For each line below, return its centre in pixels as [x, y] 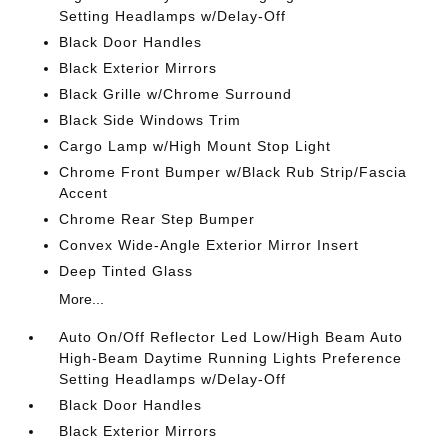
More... [82, 299]
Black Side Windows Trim [150, 120]
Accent [84, 193]
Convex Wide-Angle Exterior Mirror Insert [209, 245]
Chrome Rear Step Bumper [157, 219]
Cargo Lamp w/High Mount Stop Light [195, 146]
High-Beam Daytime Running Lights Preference [231, 358]
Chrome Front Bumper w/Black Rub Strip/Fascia [233, 172]
